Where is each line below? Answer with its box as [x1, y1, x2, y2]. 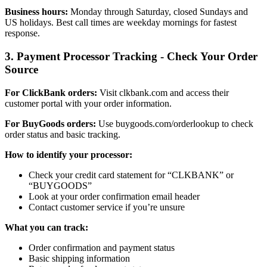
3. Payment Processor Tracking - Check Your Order [5, 49, 257, 63]
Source [5, 63, 38, 76]
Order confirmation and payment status [29, 242, 175, 253]
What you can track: [5, 222, 88, 232]
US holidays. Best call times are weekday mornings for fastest [5, 17, 237, 28]
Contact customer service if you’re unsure [29, 201, 185, 212]
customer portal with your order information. [5, 98, 172, 108]
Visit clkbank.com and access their [97, 87, 229, 98]
